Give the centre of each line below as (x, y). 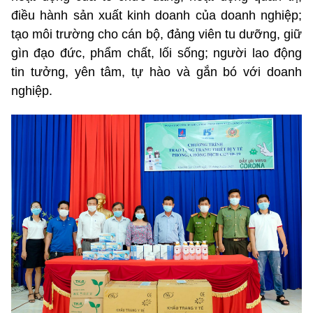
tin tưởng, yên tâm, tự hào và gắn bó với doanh (156, 72)
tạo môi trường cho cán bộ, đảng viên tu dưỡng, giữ (156, 35)
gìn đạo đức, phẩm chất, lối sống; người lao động (156, 53)
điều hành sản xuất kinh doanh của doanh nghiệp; (156, 16)
